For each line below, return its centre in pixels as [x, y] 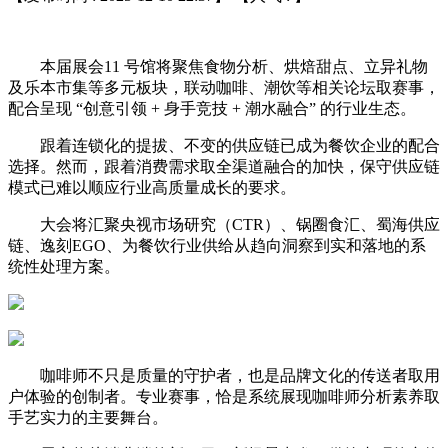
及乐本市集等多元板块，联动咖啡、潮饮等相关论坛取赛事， [224, 87]
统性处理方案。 [64, 266]
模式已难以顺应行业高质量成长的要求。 [152, 187]
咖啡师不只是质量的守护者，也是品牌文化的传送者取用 [224, 375]
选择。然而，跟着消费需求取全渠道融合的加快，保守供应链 [224, 166]
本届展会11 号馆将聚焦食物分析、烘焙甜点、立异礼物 [218, 66]
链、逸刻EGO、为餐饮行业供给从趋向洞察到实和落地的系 [217, 245]
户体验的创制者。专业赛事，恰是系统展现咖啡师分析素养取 [224, 396]
